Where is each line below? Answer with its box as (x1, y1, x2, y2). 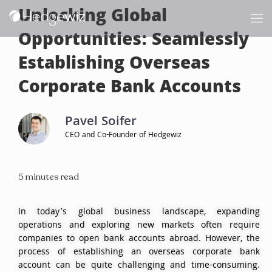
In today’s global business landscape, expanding (18, 205, 260, 220)
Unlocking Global (18, 3, 167, 32)
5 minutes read (18, 171, 79, 183)
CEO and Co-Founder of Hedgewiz (65, 129, 182, 142)
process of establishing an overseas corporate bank (18, 245, 260, 260)
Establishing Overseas (18, 50, 210, 80)
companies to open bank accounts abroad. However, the (18, 232, 260, 246)
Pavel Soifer (65, 111, 137, 133)
